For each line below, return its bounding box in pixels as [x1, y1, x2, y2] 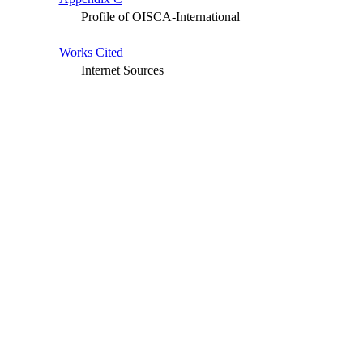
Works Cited [58, 45, 123, 60]
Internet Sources [80, 63, 164, 78]
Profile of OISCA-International [80, 10, 240, 24]
